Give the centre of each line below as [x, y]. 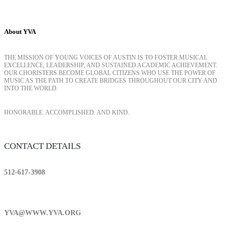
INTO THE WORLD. [31, 88]
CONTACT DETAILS [42, 146]
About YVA [20, 32]
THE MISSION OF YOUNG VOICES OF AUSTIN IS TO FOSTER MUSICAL [106, 57]
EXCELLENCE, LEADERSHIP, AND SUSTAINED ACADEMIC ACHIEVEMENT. [111, 65]
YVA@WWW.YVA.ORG [43, 213]
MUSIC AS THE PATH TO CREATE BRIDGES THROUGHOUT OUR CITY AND [111, 80]
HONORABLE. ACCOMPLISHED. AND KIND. [67, 112]
